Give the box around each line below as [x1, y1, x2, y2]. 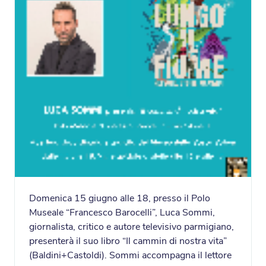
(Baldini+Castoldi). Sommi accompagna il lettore [29, 249, 232, 262]
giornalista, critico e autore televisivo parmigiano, [29, 220, 234, 234]
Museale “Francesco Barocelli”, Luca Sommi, [29, 206, 215, 220]
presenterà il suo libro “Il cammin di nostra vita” [29, 235, 227, 248]
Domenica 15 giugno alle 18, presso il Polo [29, 192, 210, 205]
